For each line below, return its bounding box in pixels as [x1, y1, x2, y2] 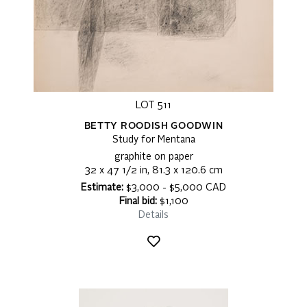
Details [138, 210, 169, 221]
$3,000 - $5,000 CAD [123, 183, 226, 193]
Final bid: [119, 197, 157, 207]
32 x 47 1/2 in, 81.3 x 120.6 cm [84, 166, 223, 176]
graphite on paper [114, 152, 193, 162]
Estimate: [81, 183, 123, 193]
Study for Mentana [112, 135, 195, 145]
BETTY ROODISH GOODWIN [84, 121, 223, 132]
